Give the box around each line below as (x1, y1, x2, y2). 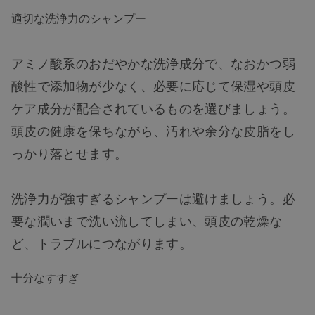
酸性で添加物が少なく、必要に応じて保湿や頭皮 (11, 75, 295, 94)
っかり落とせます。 (11, 143, 128, 162)
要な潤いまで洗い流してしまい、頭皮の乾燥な (11, 210, 283, 229)
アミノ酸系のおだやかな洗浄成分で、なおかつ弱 (11, 53, 295, 72)
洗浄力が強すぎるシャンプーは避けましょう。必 (11, 188, 295, 207)
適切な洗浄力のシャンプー (11, 10, 146, 27)
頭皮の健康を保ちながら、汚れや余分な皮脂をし (11, 120, 295, 139)
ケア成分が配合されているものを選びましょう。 (11, 98, 295, 117)
